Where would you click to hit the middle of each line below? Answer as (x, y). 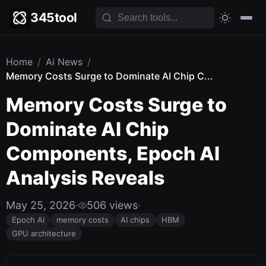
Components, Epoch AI (113, 153)
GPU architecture (44, 233)
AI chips (135, 220)
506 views (112, 205)
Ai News (64, 62)
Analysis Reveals (85, 178)
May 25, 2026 (41, 205)
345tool (54, 18)
